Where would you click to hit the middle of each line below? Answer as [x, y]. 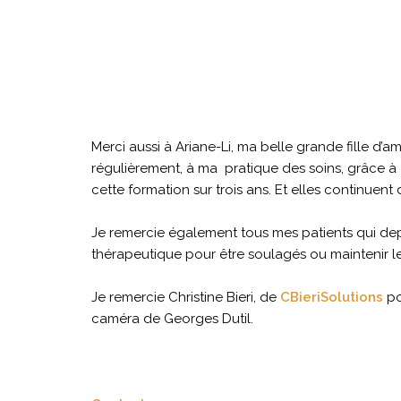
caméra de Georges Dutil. [172, 319]
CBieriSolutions [332, 298]
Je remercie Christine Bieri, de [186, 298]
